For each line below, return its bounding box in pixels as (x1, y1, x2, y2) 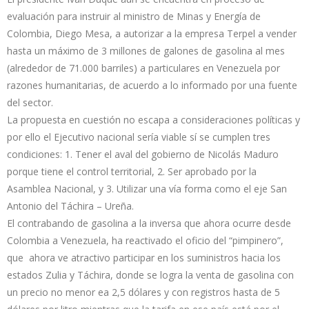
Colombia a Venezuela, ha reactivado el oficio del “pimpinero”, (7, 234, 283, 248)
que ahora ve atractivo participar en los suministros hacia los (7, 251, 281, 265)
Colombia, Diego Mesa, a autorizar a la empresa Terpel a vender (7, 27, 297, 41)
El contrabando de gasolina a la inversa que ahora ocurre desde (7, 217, 291, 230)
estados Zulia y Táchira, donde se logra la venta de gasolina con (7, 268, 294, 282)
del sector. (7, 96, 53, 110)
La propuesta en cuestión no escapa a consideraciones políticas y (7, 113, 300, 127)
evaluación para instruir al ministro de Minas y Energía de (7, 10, 261, 23)
